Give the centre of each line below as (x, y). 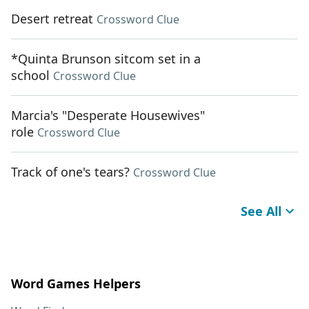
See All (261, 211)
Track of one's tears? (70, 172)
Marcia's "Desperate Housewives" (108, 116)
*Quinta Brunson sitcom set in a (106, 59)
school (30, 76)
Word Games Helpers (76, 284)
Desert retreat (52, 19)
